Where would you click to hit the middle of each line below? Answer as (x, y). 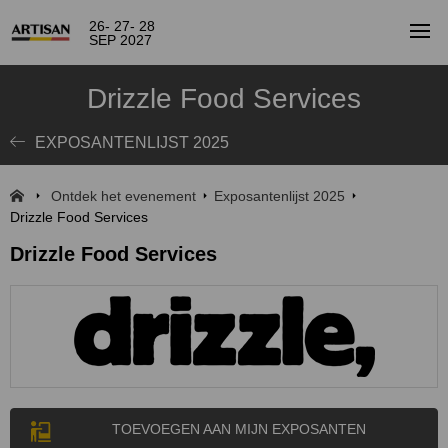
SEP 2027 (121, 39)
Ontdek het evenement (123, 196)
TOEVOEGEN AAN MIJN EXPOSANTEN (239, 429)
